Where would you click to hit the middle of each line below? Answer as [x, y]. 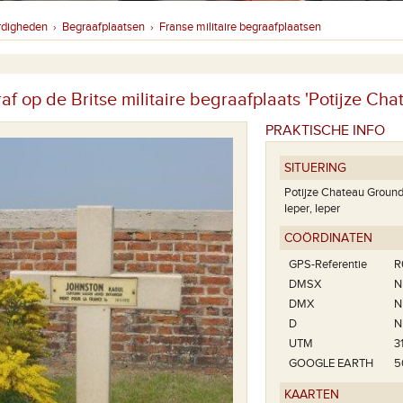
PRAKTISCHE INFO [325, 131]
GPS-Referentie [328, 264]
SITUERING [315, 168]
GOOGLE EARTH [331, 363]
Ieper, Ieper [312, 209]
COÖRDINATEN [328, 238]
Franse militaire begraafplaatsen [240, 27]
